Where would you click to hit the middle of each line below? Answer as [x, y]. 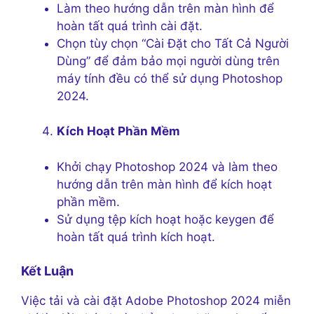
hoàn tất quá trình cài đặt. [130, 26]
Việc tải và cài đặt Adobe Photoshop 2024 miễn [156, 301]
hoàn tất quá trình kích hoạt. [136, 237]
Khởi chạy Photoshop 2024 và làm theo [167, 166]
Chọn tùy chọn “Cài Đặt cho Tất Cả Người [173, 43]
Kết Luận [47, 271]
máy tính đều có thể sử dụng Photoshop [170, 78]
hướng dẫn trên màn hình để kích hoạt [164, 184]
